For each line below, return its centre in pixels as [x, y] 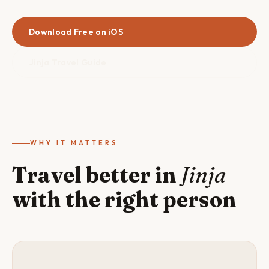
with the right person [124, 199]
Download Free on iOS [76, 32]
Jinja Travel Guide [68, 62]
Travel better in [96, 175]
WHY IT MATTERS [74, 143]
